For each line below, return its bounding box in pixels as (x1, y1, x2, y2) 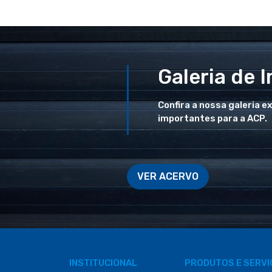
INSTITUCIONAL (69, 257, 137, 268)
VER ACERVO (137, 171, 199, 182)
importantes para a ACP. (158, 113, 267, 124)
